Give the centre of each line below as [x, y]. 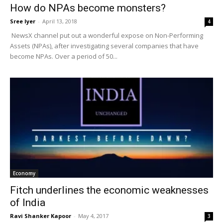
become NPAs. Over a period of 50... [64, 56]
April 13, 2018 [60, 21]
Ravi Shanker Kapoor [41, 216]
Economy [24, 173]
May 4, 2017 [93, 216]
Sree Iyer [23, 21]
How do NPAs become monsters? [88, 8]
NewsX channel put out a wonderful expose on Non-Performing [107, 35]
